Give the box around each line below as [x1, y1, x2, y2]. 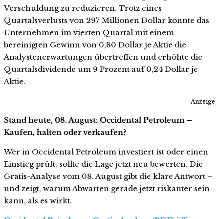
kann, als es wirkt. [4, 196, 72, 205]
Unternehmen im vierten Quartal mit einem [4, 28, 174, 38]
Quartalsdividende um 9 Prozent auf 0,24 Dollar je [4, 65, 198, 74]
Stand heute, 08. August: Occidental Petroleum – [4, 115, 192, 125]
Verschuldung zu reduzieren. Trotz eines [4, 3, 162, 13]
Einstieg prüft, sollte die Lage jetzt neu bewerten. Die [4, 159, 203, 169]
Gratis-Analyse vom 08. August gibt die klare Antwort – [4, 171, 213, 181]
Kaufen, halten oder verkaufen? [4, 127, 126, 137]
